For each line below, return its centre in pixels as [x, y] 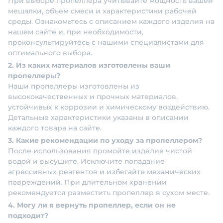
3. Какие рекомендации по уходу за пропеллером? [105, 141]
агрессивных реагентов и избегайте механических [104, 172]
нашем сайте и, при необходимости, [76, 32]
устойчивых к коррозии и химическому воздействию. [109, 107]
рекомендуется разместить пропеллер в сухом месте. [109, 193]
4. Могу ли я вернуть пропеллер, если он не [92, 205]
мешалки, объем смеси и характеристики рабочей [102, 11]
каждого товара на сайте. [55, 128]
